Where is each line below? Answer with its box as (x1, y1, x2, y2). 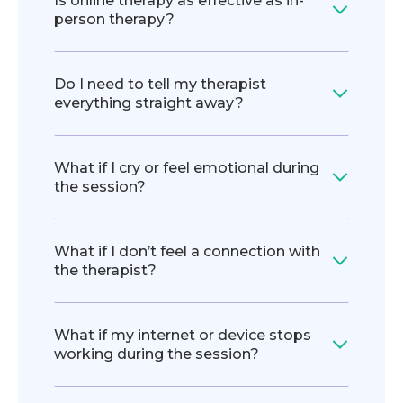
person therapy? (54, 11, 175, 29)
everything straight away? (54, 94, 244, 112)
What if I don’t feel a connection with (54, 243, 320, 261)
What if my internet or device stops (54, 327, 311, 345)
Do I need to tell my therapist (54, 76, 266, 94)
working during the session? (54, 345, 259, 363)
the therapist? (54, 262, 157, 280)
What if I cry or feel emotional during (54, 159, 319, 177)
